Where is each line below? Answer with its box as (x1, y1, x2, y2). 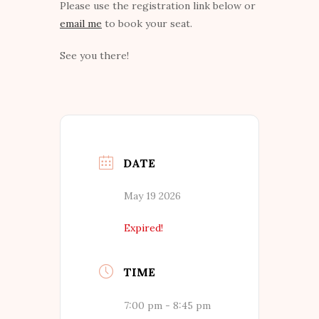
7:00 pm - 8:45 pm (124, 299, 211, 313)
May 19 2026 (124, 189, 181, 203)
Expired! (124, 221, 163, 235)
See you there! (60, 49, 129, 63)
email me (60, 17, 102, 31)
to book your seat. (102, 17, 192, 31)
